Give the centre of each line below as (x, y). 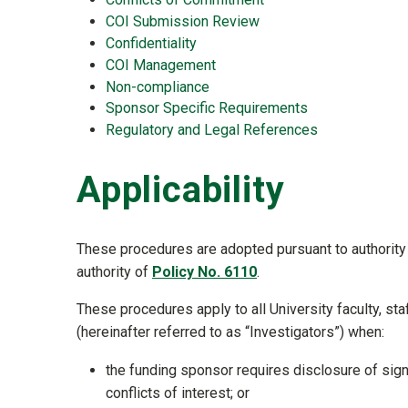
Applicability (181, 189)
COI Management (161, 65)
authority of (114, 271)
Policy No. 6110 (204, 271)
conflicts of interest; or (178, 393)
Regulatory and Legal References (212, 130)
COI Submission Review (183, 22)
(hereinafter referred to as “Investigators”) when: (230, 331)
